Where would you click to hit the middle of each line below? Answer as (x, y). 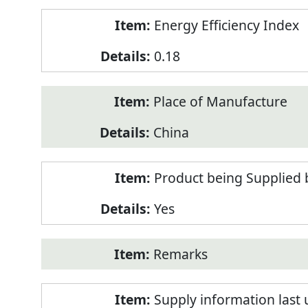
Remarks (180, 254)
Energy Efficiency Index (226, 25)
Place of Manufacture (220, 102)
